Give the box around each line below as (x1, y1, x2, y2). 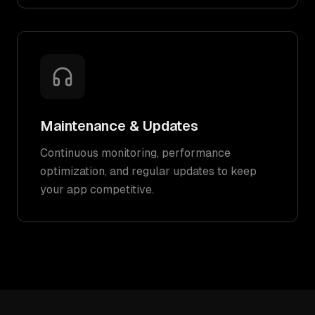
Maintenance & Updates (40, 118, 198, 134)
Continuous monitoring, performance (40, 146, 231, 160)
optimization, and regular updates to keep (40, 165, 257, 178)
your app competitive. (40, 183, 154, 196)
